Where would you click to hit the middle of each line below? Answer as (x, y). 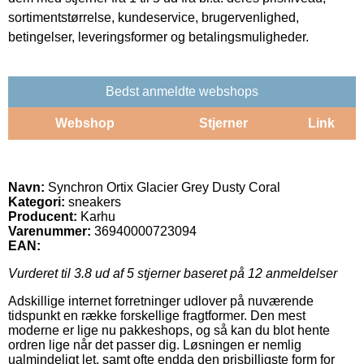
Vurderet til (41, 273)
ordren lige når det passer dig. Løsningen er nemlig (155, 344)
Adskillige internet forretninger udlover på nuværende (161, 301)
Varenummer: (50, 231)
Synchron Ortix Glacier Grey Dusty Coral (162, 187)
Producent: (43, 216)
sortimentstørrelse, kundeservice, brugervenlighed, (154, 17)
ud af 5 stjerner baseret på (170, 273)
